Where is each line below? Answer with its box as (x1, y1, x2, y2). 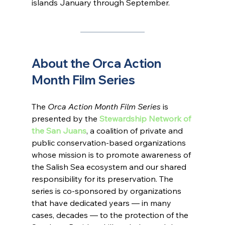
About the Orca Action (31, 56, 164, 71)
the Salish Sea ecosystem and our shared (31, 162, 188, 172)
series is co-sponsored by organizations (31, 186, 183, 196)
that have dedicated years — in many (31, 198, 173, 208)
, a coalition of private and (86, 126, 185, 136)
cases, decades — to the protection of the (31, 210, 190, 220)
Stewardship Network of (99, 114, 193, 124)
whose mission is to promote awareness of (31, 150, 193, 160)
